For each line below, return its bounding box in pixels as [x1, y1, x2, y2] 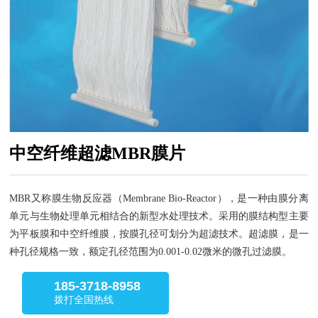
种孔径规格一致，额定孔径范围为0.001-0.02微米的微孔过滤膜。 [9, 246, 292, 257]
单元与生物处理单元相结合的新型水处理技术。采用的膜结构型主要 [9, 210, 309, 221]
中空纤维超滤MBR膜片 [9, 143, 186, 163]
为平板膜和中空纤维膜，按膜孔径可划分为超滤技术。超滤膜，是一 [9, 228, 309, 239]
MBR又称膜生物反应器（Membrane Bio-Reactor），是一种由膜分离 [9, 192, 309, 204]
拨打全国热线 [54, 295, 114, 306]
